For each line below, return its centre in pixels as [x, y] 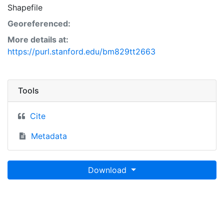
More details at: [38, 39]
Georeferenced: [39, 23]
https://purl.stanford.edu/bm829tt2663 [81, 51]
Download [109, 170]
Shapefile [25, 7]
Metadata [49, 136]
